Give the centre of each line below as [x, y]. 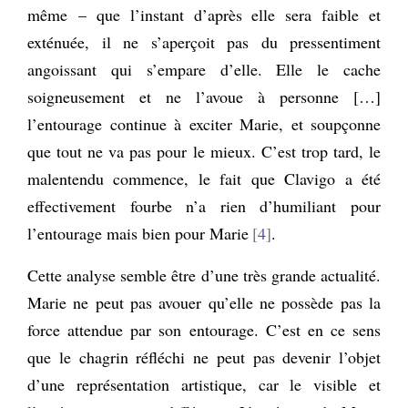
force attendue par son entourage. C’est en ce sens [204, 329]
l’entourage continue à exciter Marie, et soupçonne [204, 123]
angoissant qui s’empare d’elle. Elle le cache [204, 69]
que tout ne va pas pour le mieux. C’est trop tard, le [204, 151]
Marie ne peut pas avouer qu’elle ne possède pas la [204, 302]
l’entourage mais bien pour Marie [138, 233]
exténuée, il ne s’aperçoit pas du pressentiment [204, 41]
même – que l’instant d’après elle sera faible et [204, 14]
